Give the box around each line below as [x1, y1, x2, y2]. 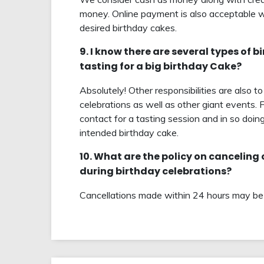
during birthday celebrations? [80, 164, 232, 179]
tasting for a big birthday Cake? [80, 60, 242, 74]
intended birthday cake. [80, 127, 179, 139]
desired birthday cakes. [80, 22, 177, 34]
